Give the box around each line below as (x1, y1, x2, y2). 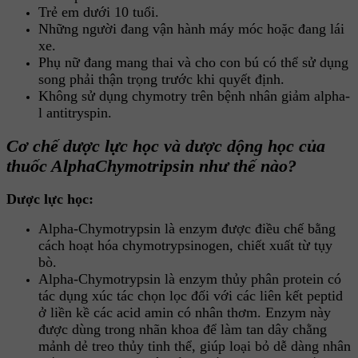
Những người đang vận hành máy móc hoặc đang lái (38, 20, 344, 37)
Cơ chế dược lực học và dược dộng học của (6, 136, 325, 156)
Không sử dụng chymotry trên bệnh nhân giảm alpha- (38, 87, 350, 104)
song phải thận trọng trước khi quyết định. (38, 70, 284, 87)
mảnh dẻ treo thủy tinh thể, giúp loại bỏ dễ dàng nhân (38, 338, 351, 355)
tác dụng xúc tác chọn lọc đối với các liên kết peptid (38, 288, 343, 304)
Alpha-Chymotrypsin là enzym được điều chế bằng (38, 221, 336, 237)
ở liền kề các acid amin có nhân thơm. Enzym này (38, 304, 331, 321)
